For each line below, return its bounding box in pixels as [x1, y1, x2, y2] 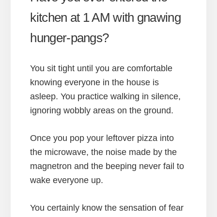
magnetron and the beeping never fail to [30, 161, 185, 171]
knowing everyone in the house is [30, 77, 159, 87]
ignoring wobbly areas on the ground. [30, 105, 174, 115]
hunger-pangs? [30, 30, 109, 45]
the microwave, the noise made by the [30, 147, 177, 157]
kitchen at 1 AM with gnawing [30, 10, 181, 25]
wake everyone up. [30, 175, 104, 185]
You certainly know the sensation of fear [30, 202, 184, 213]
